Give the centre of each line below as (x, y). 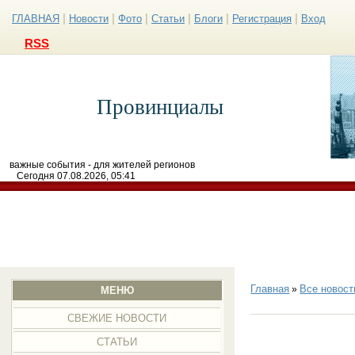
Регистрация (262, 19)
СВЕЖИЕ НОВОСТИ (117, 318)
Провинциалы (160, 107)
